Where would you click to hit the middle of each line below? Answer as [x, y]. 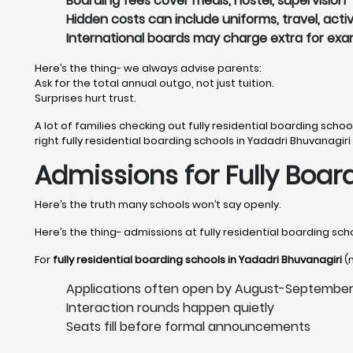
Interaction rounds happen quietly [170, 308]
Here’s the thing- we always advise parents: [148, 68]
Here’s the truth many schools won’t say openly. [158, 204]
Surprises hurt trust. [85, 98]
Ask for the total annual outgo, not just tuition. [154, 83]
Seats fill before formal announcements [188, 327]
